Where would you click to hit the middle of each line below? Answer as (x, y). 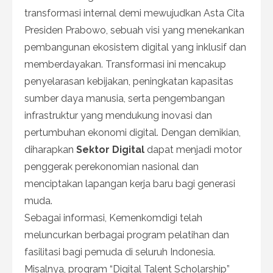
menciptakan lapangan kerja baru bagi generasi (130, 183)
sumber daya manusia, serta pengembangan (125, 98)
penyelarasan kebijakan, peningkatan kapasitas (129, 81)
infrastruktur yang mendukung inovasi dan (118, 115)
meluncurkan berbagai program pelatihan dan (127, 235)
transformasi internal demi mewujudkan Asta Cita (134, 13)
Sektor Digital (110, 149)
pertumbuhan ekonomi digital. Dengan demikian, (133, 132)
